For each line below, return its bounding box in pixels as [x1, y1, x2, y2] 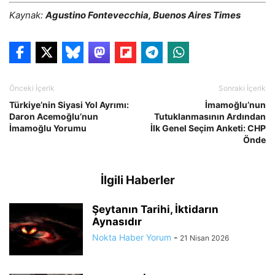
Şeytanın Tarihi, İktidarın [92, 203, 219, 216]
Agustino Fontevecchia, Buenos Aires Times [45, 9, 241, 21]
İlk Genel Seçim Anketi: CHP [150, 123, 266, 134]
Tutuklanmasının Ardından [154, 111, 266, 122]
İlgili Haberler [100, 173, 175, 188]
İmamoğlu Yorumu [9, 123, 87, 134]
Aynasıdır [92, 215, 142, 228]
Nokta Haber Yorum [92, 232, 171, 243]
